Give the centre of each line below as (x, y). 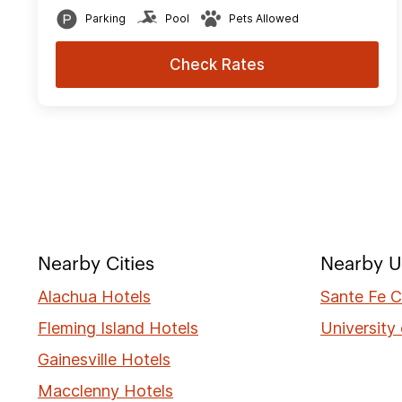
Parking (105, 18)
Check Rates (217, 64)
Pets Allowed (264, 18)
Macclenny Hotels (105, 390)
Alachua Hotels (94, 296)
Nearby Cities (96, 264)
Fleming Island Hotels (118, 328)
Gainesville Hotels (104, 359)
